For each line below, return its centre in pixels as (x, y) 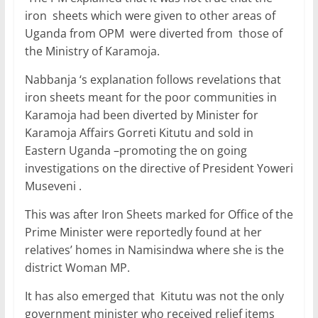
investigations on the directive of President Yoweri (159, 169)
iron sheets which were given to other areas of (150, 16)
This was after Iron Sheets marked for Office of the (159, 215)
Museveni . (53, 186)
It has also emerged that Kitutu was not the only (154, 296)
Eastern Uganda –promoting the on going (136, 151)
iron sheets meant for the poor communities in (150, 98)
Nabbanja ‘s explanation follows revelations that (153, 80)
